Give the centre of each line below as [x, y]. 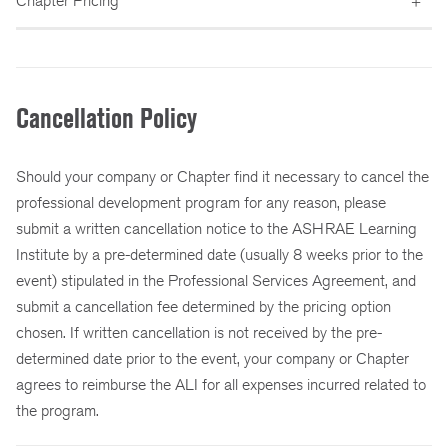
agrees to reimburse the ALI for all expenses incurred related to [221, 385]
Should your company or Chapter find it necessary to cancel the [222, 177]
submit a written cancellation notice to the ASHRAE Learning [216, 229]
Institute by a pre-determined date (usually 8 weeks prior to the [219, 255]
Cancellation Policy [106, 118]
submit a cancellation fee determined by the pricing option [203, 307]
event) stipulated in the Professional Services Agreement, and [216, 281]
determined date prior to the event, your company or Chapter [212, 359]
